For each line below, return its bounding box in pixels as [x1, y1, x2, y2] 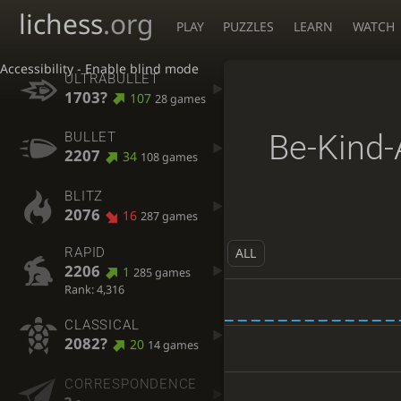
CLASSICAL [64, 316, 140, 333]
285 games [132, 265, 191, 281]
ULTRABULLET [64, 70, 159, 87]
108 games [140, 149, 198, 166]
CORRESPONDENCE [64, 375, 198, 392]
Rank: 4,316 [64, 282, 125, 298]
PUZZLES [223, 18, 275, 35]
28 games [154, 90, 206, 107]
